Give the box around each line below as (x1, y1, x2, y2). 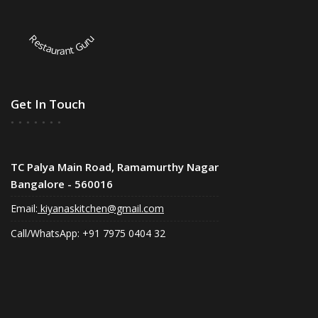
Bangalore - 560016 (11, 176, 113, 191)
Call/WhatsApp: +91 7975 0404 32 (11, 226, 165, 240)
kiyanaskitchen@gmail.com (38, 201, 164, 215)
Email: (11, 201, 38, 215)
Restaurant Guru (26, 31, 97, 57)
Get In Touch (11, 95, 85, 112)
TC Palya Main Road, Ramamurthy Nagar (11, 159, 219, 174)
